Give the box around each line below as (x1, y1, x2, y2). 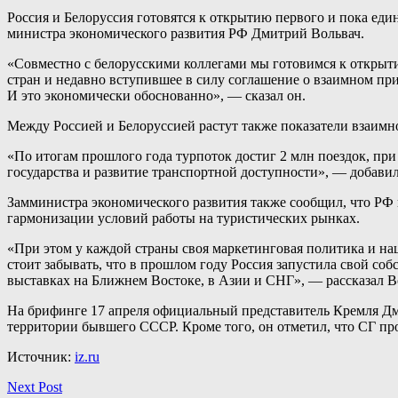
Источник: (7, 348, 75, 364)
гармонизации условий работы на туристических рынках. (7, 210, 360, 226)
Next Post (7, 378, 62, 394)
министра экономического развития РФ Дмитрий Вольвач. (7, 25, 364, 41)
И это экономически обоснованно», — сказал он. (7, 87, 306, 103)
